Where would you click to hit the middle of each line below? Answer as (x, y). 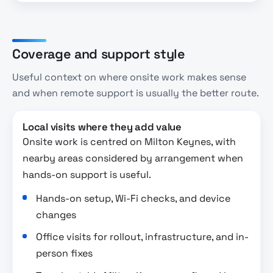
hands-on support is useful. (87, 175)
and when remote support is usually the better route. (136, 93)
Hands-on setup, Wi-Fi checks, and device (133, 198)
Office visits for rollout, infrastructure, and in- (143, 237)
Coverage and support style (99, 54)
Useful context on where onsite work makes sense (129, 77)
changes (56, 214)
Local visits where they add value (102, 127)
